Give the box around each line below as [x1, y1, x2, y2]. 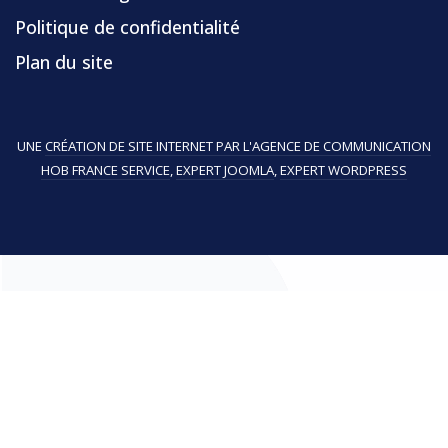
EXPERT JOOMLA [176, 160, 274, 179]
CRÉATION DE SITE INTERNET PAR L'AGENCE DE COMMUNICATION [45, 136, 431, 155]
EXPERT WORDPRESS [280, 160, 407, 179]
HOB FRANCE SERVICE [41, 160, 170, 179]
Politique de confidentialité [15, 14, 240, 39]
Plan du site [15, 49, 113, 74]
